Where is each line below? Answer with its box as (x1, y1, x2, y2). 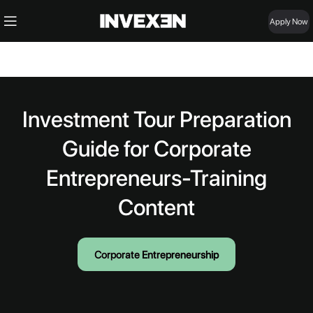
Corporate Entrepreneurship (94, 249, 219, 261)
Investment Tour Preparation (22, 106, 291, 133)
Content (118, 194, 195, 221)
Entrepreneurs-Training (46, 165, 267, 191)
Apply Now (270, 17, 308, 27)
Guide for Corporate (61, 136, 252, 162)
